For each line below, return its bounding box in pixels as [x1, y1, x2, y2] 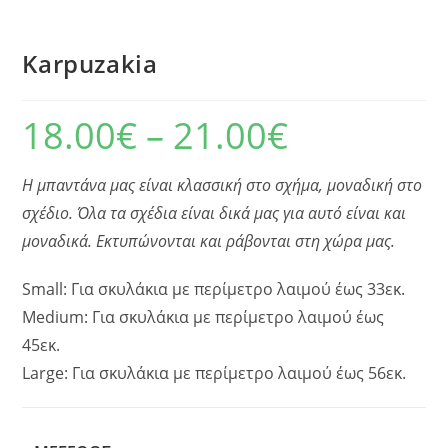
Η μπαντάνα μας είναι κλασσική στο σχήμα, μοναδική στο [22, 174, 423, 197]
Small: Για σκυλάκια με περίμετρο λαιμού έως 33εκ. [22, 278, 406, 301]
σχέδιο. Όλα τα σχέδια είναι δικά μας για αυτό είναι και [22, 202, 407, 225]
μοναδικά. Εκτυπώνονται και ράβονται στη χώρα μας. [22, 230, 396, 253]
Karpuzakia [22, 47, 158, 81]
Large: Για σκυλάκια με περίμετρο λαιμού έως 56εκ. [22, 362, 407, 385]
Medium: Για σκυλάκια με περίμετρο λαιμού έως [22, 306, 385, 329]
